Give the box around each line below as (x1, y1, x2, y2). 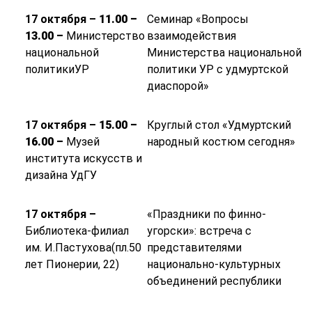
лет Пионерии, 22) (24, 258, 119, 272)
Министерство (65, 29, 145, 43)
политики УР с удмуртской (146, 63, 288, 77)
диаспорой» (146, 79, 209, 93)
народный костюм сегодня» (146, 135, 295, 149)
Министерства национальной (146, 46, 302, 60)
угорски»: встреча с (146, 224, 251, 238)
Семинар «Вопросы (146, 13, 249, 26)
